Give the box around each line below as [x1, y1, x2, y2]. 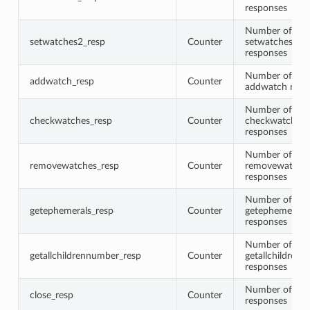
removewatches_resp [29, 160, 119, 171]
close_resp [29, 289, 73, 300]
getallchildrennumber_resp [29, 250, 141, 261]
